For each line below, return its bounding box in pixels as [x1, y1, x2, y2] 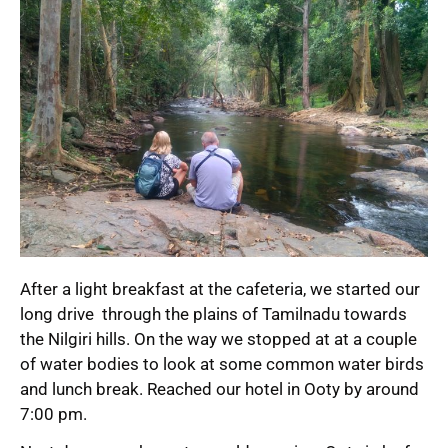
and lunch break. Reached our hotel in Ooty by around [20, 379, 419, 400]
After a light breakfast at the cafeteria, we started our [20, 279, 420, 300]
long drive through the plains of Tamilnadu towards [20, 304, 407, 325]
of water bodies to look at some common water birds [20, 354, 424, 375]
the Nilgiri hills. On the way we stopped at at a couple [20, 329, 417, 350]
